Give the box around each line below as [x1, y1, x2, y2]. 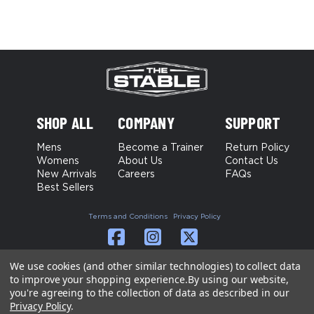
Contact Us [224, 156, 278, 167]
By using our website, [188, 273, 289, 286]
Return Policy [224, 143, 289, 153]
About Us [118, 156, 163, 167]
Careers [118, 170, 156, 180]
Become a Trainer [118, 143, 204, 153]
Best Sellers [36, 183, 94, 193]
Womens [36, 156, 79, 167]
